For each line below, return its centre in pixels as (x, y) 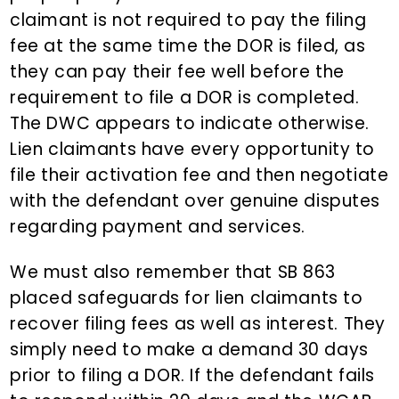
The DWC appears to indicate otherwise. (190, 124)
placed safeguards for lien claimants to (187, 298)
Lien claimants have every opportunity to (193, 150)
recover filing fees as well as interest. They (198, 324)
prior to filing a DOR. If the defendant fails (192, 376)
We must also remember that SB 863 (173, 273)
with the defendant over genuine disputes (195, 201)
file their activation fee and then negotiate (199, 175)
